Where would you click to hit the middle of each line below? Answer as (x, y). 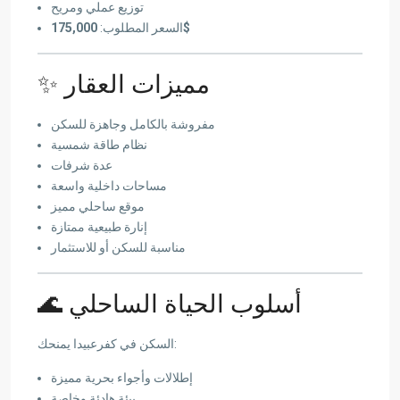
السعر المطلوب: (140, 27)
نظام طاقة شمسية (99, 144)
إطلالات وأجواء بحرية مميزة (122, 377)
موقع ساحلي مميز (98, 206)
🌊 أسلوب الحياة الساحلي (185, 304)
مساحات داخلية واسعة (109, 185)
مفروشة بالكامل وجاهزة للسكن (133, 124)
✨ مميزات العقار (137, 84)
